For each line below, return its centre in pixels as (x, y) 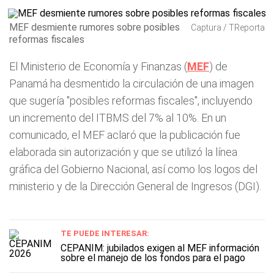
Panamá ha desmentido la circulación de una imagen (131, 83)
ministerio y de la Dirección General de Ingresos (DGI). (135, 186)
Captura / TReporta (228, 28)
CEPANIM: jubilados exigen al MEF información (160, 248)
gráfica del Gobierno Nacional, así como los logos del (133, 169)
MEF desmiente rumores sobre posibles (94, 27)
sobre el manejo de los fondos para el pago (153, 258)
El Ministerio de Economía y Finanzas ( (98, 66)
